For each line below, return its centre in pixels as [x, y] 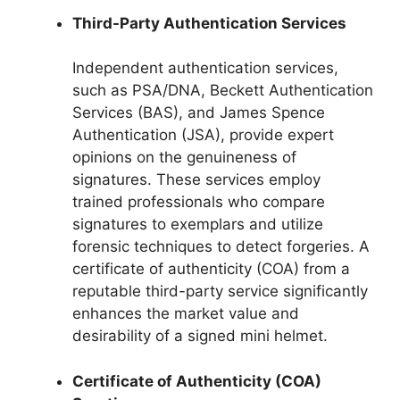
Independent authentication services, [205, 68]
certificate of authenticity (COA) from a [211, 269]
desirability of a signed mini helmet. [200, 336]
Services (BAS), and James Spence [199, 112]
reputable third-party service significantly [220, 291]
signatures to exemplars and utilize [198, 224]
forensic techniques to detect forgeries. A [221, 246]
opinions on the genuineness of [184, 157]
